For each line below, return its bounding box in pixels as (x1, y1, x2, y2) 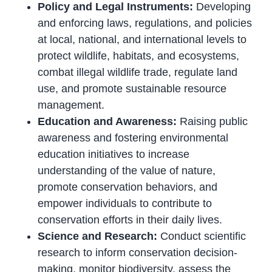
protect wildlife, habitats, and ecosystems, (38, 50, 240, 63)
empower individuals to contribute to (38, 197, 212, 210)
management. (38, 99, 105, 112)
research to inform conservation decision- (38, 246, 238, 259)
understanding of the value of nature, (38, 165, 216, 177)
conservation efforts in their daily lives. (38, 214, 223, 226)
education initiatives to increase (38, 148, 190, 161)
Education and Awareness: (38, 115, 177, 128)
